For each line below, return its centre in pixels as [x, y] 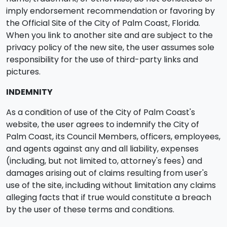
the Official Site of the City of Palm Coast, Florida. [103, 23]
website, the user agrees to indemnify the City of [103, 124]
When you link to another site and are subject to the [109, 35]
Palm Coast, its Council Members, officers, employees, [113, 137]
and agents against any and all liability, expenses [102, 149]
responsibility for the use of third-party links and [102, 60]
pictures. [23, 72]
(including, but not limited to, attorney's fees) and [104, 161]
